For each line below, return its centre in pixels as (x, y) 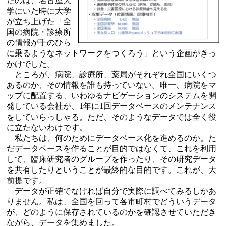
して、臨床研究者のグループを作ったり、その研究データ (111, 159)
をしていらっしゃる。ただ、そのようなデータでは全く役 (111, 117)
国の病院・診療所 (39, 32)
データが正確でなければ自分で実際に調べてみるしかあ (111, 191)
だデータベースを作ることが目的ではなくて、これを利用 (111, 148)
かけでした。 (31, 64)
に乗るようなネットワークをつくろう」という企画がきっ (111, 53)
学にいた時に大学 (39, 11)
